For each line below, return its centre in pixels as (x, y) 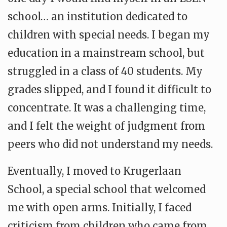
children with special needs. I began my (109, 35)
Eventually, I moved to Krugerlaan (94, 171)
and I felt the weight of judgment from (106, 126)
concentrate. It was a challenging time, (107, 108)
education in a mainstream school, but (106, 53)
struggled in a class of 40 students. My (105, 71)
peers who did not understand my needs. (110, 144)
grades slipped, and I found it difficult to (109, 89)
